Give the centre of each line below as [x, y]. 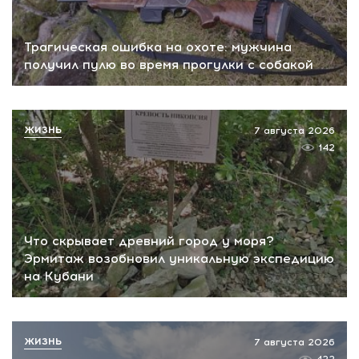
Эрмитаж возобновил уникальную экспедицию [179, 259]
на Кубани [59, 276]
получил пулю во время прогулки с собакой [169, 64]
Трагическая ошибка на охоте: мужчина [158, 46]
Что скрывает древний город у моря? [149, 241]
